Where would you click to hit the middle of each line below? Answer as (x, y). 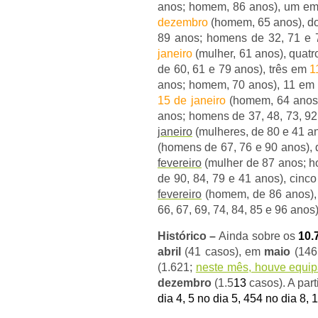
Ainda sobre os (259, 236)
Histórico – (188, 236)
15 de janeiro (192, 100)
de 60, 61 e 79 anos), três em (234, 69)
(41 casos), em (223, 252)
